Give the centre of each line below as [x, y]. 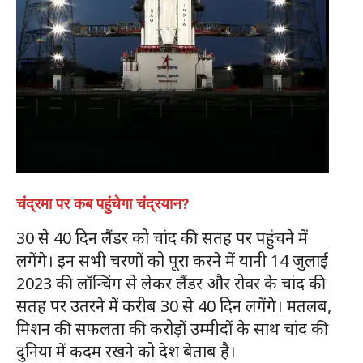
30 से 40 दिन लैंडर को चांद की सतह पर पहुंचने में [162, 238]
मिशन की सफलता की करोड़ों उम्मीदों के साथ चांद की [172, 329]
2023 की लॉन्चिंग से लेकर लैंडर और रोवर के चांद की [171, 284]
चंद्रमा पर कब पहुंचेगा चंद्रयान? [102, 204]
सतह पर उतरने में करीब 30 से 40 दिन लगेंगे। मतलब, [174, 306]
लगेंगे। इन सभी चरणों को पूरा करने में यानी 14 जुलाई [172, 261]
